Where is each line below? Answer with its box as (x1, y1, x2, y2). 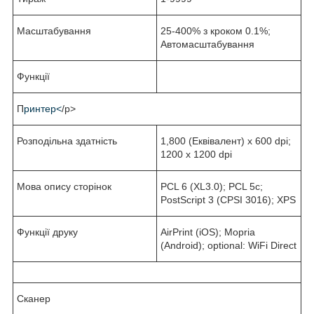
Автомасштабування (161, 38, 254, 50)
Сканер (17, 292, 50, 304)
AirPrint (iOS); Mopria (161, 226, 255, 238)
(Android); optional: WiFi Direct (161, 239, 296, 251)
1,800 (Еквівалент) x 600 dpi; (161, 135, 291, 146)
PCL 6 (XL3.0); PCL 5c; (161, 180, 263, 192)
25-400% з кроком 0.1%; (161, 25, 271, 36)
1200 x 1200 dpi (161, 148, 232, 160)
